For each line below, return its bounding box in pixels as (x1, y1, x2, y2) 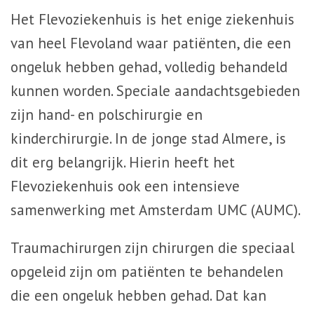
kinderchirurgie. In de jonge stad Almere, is (11, 129, 286, 148)
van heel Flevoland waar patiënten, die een (11, 34, 291, 53)
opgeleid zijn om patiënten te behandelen (11, 262, 283, 281)
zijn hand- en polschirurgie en (11, 105, 203, 124)
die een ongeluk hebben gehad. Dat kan (11, 286, 266, 305)
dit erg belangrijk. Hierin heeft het (11, 153, 235, 172)
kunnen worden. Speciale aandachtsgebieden (11, 81, 300, 100)
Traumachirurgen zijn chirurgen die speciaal (11, 238, 294, 257)
